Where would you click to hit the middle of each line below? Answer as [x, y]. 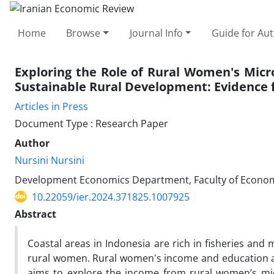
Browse [83, 33]
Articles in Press [51, 106]
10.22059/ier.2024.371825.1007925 [111, 197]
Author [32, 143]
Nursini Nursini [50, 160]
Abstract [35, 214]
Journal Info [156, 33]
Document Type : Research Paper [91, 123]
